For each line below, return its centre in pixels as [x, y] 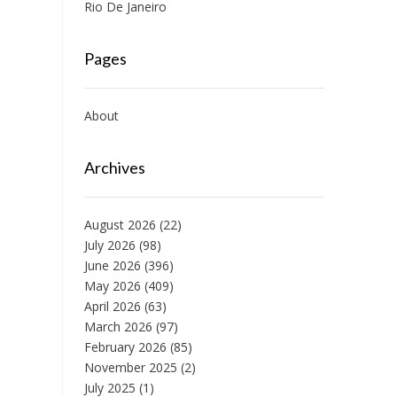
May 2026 [112, 286]
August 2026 [120, 225]
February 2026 [125, 347]
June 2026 [112, 266]
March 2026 [118, 327]
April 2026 [112, 307]
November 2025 [130, 368]
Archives [114, 168]
